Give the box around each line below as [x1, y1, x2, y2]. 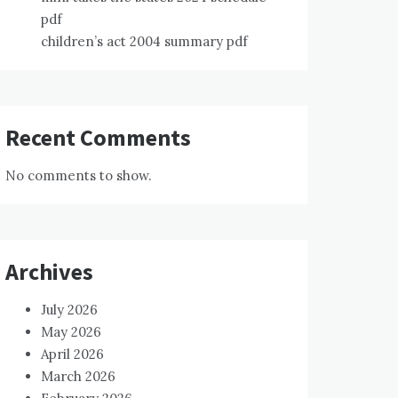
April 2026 [41, 346, 104, 362]
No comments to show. [5, 167, 152, 184]
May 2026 [41, 323, 101, 340]
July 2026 [41, 301, 98, 318]
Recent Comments [5, 123, 191, 152]
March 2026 [41, 368, 115, 385]
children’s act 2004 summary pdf [41, 33, 248, 50]
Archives [5, 257, 93, 286]
